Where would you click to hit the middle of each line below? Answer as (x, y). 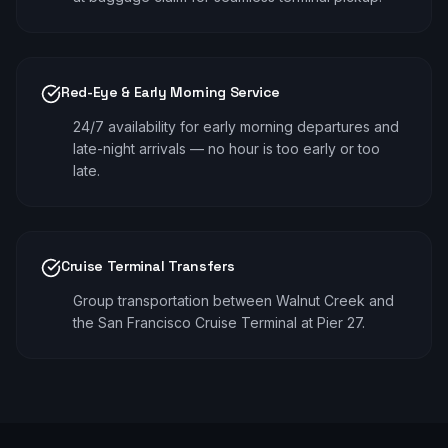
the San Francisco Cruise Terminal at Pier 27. (219, 322)
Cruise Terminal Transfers (148, 266)
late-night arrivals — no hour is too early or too (226, 148)
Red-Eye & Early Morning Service (171, 92)
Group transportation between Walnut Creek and (233, 300)
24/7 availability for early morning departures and (236, 126)
